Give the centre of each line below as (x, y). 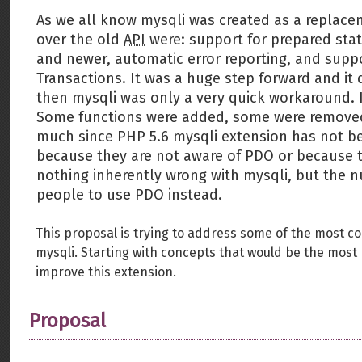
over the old (80, 40)
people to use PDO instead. (129, 195)
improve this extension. (106, 272)
